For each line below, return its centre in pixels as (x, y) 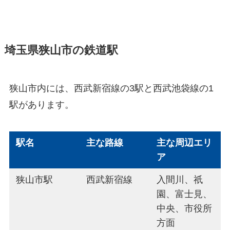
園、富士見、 (185, 194)
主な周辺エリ (185, 143)
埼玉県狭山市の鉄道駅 (61, 51)
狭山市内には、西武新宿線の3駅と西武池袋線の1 (111, 89)
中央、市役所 (185, 209)
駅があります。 (41, 105)
